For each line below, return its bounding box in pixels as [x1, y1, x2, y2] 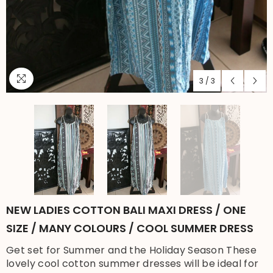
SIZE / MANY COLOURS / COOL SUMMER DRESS [6, 220, 253, 236]
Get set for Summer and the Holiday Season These [6, 243, 257, 257]
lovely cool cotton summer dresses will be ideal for [6, 256, 259, 271]
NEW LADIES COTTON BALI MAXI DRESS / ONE [6, 202, 246, 218]
